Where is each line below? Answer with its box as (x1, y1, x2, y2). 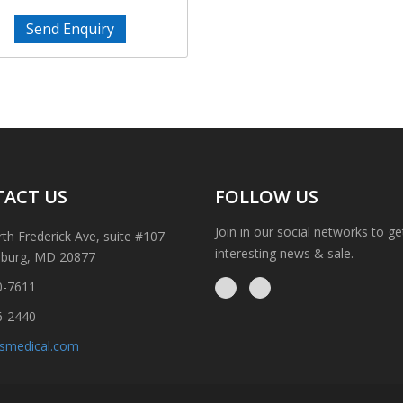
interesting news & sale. (214, 245, 354, 262)
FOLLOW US (214, 184, 318, 209)
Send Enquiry (25, 19, 114, 39)
